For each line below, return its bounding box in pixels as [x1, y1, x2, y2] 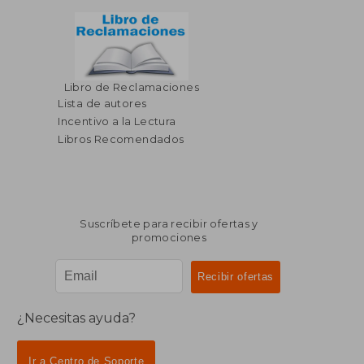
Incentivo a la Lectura [58, 115, 176, 128]
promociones [131, 231, 207, 244]
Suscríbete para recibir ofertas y [80, 217, 258, 230]
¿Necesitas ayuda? [17, 310, 136, 327]
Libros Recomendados [58, 132, 184, 145]
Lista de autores [58, 97, 147, 110]
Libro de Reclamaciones [63, 80, 200, 93]
